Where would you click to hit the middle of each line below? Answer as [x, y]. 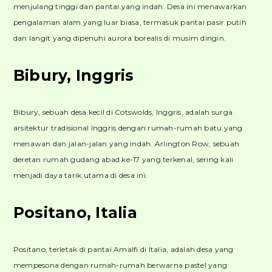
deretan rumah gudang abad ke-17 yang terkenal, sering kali [123, 159]
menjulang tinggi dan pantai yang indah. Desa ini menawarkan [130, 7]
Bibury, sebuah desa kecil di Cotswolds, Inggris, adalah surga [123, 112]
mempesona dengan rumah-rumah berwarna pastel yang [120, 265]
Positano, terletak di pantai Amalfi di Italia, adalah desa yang [123, 249]
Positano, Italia [75, 212]
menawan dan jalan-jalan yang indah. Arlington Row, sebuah [126, 144]
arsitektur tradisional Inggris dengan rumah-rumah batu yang [128, 128]
